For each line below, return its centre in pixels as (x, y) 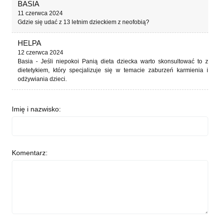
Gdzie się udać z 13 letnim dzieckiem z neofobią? (83, 22)
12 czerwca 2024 (41, 52)
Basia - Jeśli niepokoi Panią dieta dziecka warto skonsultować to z (113, 61)
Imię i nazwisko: (36, 109)
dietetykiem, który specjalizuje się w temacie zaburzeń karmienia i (113, 70)
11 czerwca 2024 (40, 13)
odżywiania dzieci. (42, 79)
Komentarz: (30, 152)
